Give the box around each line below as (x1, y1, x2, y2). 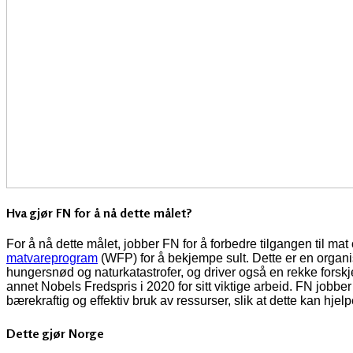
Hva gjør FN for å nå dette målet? (6, 205, 192, 221)
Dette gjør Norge (6, 325, 104, 341)
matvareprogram (6, 251, 98, 266)
